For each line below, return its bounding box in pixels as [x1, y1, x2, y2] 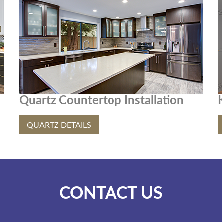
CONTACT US [59, 185, 163, 202]
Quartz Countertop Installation [19, 94, 184, 107]
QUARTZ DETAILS [27, 121, 91, 129]
